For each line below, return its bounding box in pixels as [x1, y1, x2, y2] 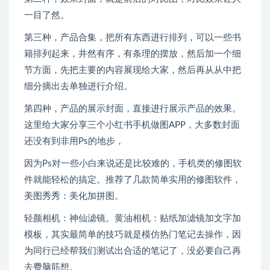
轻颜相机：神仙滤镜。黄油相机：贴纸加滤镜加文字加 [24, 214, 241, 224]
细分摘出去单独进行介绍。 [24, 82, 133, 92]
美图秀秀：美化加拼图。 [24, 192, 124, 201]
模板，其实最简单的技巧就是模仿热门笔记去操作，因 [24, 230, 241, 240]
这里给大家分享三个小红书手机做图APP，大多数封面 [24, 121, 240, 130]
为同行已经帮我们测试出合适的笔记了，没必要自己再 [24, 246, 241, 256]
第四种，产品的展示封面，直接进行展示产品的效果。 [24, 104, 241, 114]
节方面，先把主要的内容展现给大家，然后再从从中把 [24, 66, 241, 75]
